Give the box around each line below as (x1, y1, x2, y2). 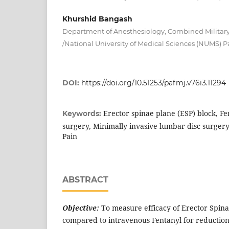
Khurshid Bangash (62, 14, 132, 24)
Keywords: (62, 108, 103, 118)
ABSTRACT (62, 174, 108, 185)
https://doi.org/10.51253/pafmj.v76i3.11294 (81, 78, 226, 87)
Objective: (62, 202, 101, 213)
